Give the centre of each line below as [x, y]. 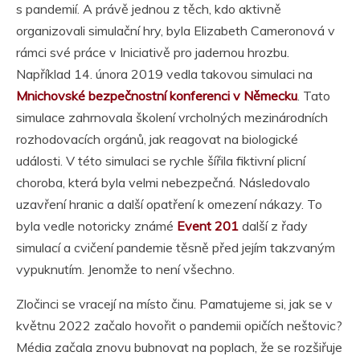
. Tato [314, 96]
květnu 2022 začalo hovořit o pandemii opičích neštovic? [179, 326]
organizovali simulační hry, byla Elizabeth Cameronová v [176, 31]
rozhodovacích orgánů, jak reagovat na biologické [157, 139]
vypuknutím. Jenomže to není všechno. [125, 270]
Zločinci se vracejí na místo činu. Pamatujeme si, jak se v [174, 304]
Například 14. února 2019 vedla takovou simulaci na [164, 74]
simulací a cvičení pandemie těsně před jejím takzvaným [176, 248]
